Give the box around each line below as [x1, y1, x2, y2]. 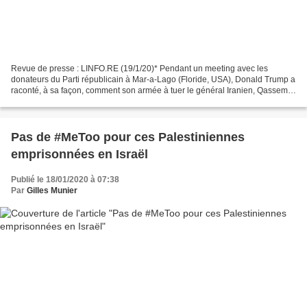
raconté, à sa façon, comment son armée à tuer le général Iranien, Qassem [11, 86, 288, 96]
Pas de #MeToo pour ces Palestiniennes [11, 130, 245, 145]
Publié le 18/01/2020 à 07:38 [11, 175, 119, 185]
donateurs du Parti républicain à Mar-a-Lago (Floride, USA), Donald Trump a [11, 75, 295, 85]
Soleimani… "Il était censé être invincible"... [11, 97, 171, 107]
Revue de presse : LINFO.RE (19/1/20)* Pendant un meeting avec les [11, 64, 268, 74]
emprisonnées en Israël [11, 147, 148, 162]
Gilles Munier [27, 186, 77, 196]
